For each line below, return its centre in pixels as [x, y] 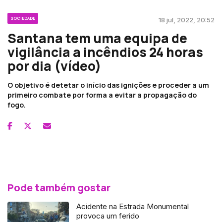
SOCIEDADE [23, 18]
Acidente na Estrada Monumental [133, 206]
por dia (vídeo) [54, 66]
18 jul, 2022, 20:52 [187, 20]
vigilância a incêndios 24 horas [105, 52]
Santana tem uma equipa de [97, 38]
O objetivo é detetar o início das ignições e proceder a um [108, 85]
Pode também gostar [59, 187]
